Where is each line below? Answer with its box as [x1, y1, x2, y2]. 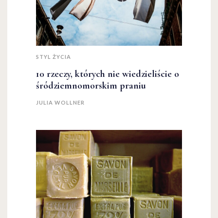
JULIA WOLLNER [36, 99, 85, 106]
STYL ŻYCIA [36, 54, 71, 60]
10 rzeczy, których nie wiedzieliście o [36, 68, 179, 80]
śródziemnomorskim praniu [36, 80, 146, 92]
